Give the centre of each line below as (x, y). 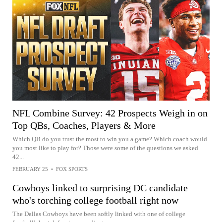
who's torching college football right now (95, 200)
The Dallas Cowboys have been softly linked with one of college (99, 214)
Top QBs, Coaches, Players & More (84, 125)
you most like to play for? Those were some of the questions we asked (105, 148)
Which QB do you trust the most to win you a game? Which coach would (110, 139)
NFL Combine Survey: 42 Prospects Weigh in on (110, 113)
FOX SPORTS (72, 169)
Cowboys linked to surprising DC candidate (100, 188)
